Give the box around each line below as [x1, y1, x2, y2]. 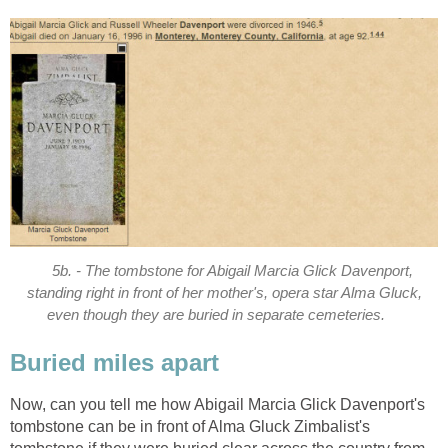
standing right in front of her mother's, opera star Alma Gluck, [26, 284, 422, 301]
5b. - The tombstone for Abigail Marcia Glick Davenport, [51, 262, 413, 279]
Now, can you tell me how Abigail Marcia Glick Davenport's [10, 396, 425, 414]
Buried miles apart [10, 348, 219, 376]
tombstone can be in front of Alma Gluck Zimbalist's [10, 418, 370, 436]
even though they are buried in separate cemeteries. [46, 306, 385, 323]
